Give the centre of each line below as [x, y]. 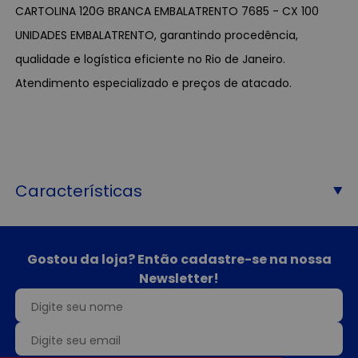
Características [79, 191]
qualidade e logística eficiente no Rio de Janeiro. [151, 59]
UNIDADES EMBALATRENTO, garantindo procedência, [157, 35]
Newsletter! [179, 278]
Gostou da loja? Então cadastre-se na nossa [179, 259]
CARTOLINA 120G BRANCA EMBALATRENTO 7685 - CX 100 [167, 11]
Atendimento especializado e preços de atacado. [154, 83]
